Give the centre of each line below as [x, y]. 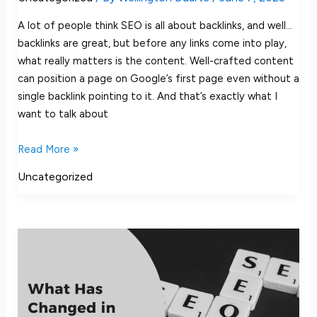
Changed [39, 271]
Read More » [48, 149]
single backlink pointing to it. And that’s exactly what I [147, 96]
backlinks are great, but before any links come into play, [152, 43]
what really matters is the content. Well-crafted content [155, 60]
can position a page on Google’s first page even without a [158, 78]
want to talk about [63, 114]
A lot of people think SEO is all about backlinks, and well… [155, 25]
